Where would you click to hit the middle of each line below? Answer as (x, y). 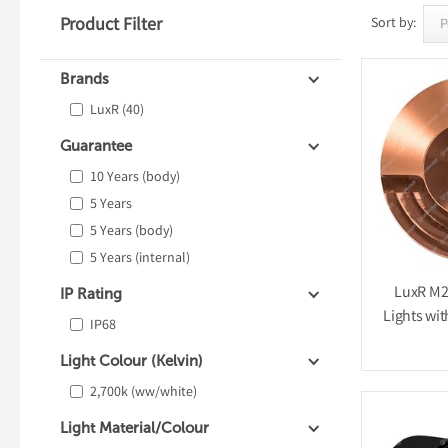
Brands (84, 79)
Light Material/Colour (134, 428)
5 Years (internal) (140, 259)
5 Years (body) (131, 232)
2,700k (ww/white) (143, 393)
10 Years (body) (135, 178)
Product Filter (111, 26)
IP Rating (91, 294)
